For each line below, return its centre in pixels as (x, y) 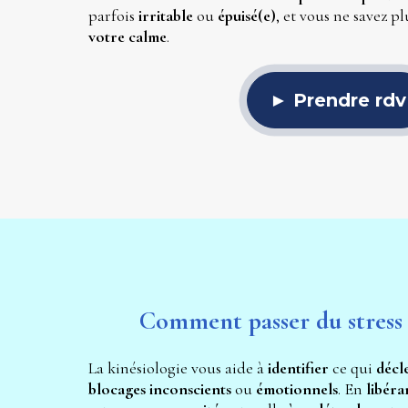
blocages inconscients (159, 388)
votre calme (127, 37)
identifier (300, 367)
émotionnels (296, 388)
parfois (113, 16)
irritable (167, 16)
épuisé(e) (246, 16)
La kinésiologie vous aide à (178, 367)
